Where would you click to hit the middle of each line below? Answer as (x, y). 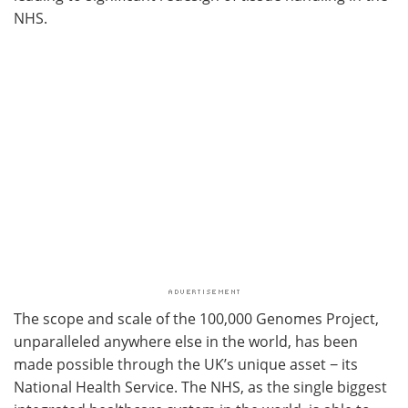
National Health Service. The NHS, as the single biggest (200, 387)
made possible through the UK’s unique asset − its (186, 364)
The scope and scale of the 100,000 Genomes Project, (196, 318)
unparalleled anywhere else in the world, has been (186, 341)
